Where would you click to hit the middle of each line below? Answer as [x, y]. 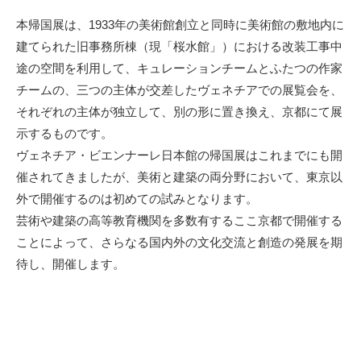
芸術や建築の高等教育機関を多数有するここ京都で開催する [179, 220]
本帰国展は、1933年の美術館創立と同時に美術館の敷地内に [180, 25]
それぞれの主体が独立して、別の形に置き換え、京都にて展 [179, 112]
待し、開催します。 [71, 264]
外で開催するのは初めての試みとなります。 [137, 199]
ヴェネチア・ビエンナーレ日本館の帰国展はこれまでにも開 [179, 155]
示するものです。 [64, 133]
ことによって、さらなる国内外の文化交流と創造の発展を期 [179, 242]
